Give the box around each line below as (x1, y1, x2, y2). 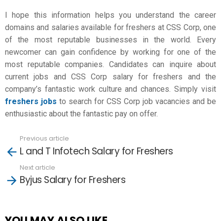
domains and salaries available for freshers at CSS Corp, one (5, 23, 216, 32)
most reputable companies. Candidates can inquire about (5, 60, 216, 69)
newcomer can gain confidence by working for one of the (5, 47, 216, 57)
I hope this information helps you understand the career (5, 10, 216, 20)
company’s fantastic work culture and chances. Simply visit (5, 84, 216, 94)
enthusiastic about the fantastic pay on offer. (5, 109, 158, 118)
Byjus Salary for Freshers (20, 173, 126, 186)
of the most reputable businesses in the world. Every (5, 35, 216, 44)
